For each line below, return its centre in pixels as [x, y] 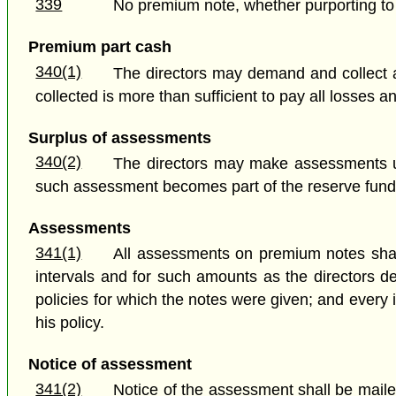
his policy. [70, 322]
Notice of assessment [110, 365]
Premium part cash [99, 47]
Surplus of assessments [119, 137]
